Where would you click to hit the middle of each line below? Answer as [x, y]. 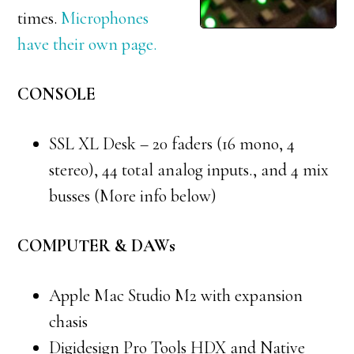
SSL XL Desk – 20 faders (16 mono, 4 [172, 144]
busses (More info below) [133, 196]
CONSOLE [57, 94]
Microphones [105, 18]
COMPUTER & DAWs [97, 246]
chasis [69, 322]
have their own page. [87, 44]
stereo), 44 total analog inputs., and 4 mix [189, 170]
